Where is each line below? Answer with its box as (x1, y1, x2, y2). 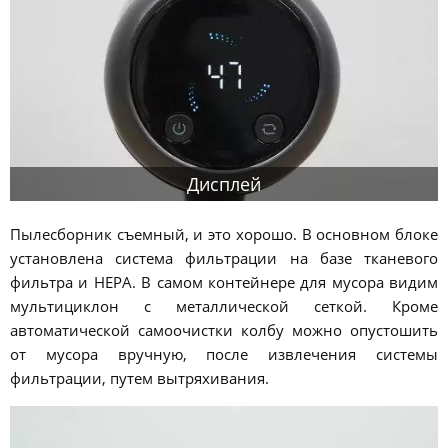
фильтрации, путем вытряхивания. (10, 368, 269, 389)
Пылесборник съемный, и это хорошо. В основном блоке (10, 224, 438, 245)
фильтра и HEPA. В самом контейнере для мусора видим (10, 272, 438, 293)
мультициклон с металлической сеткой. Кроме (10, 296, 438, 317)
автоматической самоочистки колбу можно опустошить (10, 320, 438, 341)
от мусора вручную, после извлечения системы (10, 344, 438, 365)
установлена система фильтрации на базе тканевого (10, 248, 438, 269)
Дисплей (187, 172, 261, 197)
